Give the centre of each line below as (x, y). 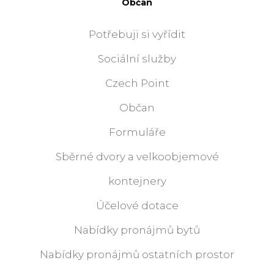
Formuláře (137, 132)
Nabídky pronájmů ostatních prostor (137, 255)
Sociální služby (137, 59)
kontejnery (137, 181)
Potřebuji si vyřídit (137, 35)
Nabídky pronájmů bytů (137, 230)
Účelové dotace (137, 206)
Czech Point (137, 83)
